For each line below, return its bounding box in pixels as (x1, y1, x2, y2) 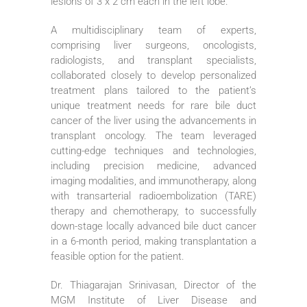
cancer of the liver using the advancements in (51, 114, 256, 127)
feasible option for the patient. (51, 249, 184, 262)
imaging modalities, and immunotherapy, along (51, 174, 256, 187)
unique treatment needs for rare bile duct (51, 99, 256, 112)
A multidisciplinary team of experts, (51, 23, 256, 36)
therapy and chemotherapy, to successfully (51, 204, 256, 217)
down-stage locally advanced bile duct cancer (51, 219, 256, 232)
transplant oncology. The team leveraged (51, 129, 256, 142)
